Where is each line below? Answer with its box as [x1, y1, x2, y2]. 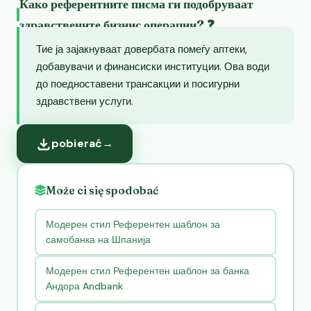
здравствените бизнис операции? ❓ [19, 16, 215, 33]
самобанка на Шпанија [45, 233, 151, 246]
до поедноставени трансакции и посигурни [36, 76, 239, 91]
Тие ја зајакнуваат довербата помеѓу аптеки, [36, 42, 247, 56]
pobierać [51, 135, 103, 151]
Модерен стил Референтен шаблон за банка [45, 264, 249, 278]
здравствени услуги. [36, 94, 133, 108]
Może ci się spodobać [46, 183, 158, 197]
